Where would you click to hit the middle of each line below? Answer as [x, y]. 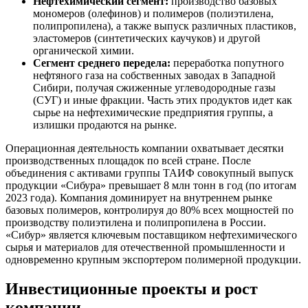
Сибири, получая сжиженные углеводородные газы [154, 88]
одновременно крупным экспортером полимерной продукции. [153, 260]
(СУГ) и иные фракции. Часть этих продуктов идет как [163, 100]
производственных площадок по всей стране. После [128, 161]
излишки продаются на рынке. [105, 125]
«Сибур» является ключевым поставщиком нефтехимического [151, 235]
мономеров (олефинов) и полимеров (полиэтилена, [153, 14]
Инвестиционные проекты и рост [132, 289]
